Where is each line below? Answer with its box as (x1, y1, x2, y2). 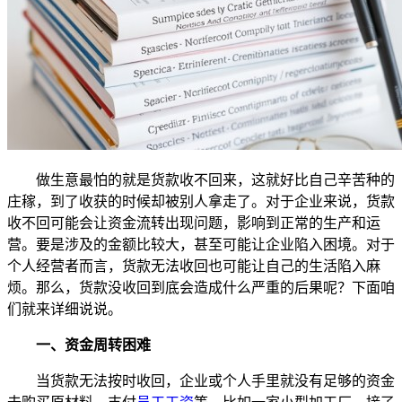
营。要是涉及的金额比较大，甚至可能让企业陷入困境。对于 (7, 236, 395, 252)
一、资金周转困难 (36, 336, 151, 353)
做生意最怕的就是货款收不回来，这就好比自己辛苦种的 (36, 171, 395, 188)
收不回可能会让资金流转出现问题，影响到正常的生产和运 (7, 214, 380, 231)
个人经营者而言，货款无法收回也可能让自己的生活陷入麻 (7, 258, 380, 274)
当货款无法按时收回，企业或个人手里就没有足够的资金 (36, 372, 395, 389)
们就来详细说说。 (7, 301, 122, 317)
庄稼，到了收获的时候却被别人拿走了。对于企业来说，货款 (7, 193, 395, 209)
